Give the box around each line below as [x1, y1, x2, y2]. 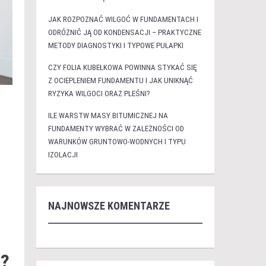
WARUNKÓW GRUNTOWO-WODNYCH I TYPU [47, 137, 186, 146]
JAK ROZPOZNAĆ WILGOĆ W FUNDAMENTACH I [47, 15, 198, 24]
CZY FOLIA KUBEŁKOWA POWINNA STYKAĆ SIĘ [47, 63, 197, 72]
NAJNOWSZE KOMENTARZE [47, 199, 170, 212]
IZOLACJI [47, 150, 78, 159]
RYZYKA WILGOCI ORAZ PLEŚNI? [47, 89, 150, 98]
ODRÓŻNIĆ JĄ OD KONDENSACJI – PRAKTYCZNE [47, 28, 201, 37]
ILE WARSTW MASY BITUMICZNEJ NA [47, 111, 168, 120]
